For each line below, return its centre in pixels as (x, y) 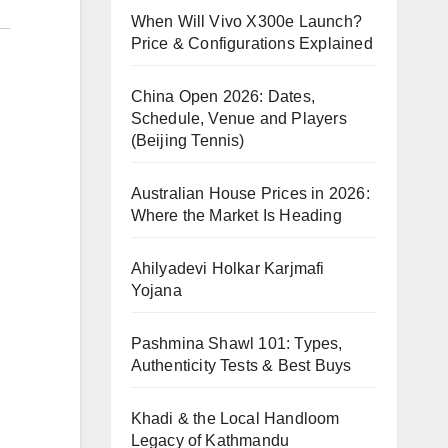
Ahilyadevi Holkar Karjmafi (227, 268)
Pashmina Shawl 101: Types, (236, 343)
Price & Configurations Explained (251, 43)
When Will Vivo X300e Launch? (246, 21)
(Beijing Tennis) (187, 140)
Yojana (156, 290)
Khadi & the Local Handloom (235, 418)
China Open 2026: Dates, (223, 96)
